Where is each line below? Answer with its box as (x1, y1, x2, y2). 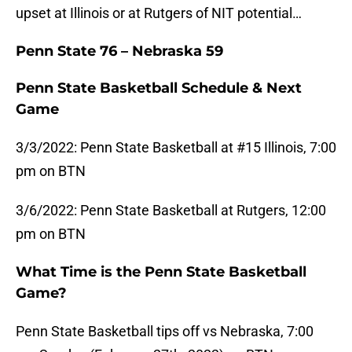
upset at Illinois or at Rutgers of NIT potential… (16, 5, 302, 22)
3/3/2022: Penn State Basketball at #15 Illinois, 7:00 (16, 139, 336, 156)
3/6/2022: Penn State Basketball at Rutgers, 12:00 (16, 202, 326, 219)
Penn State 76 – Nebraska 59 (16, 42, 223, 60)
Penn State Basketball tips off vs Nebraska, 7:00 (16, 323, 313, 340)
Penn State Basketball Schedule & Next (16, 79, 302, 97)
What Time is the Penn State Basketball (16, 263, 306, 281)
